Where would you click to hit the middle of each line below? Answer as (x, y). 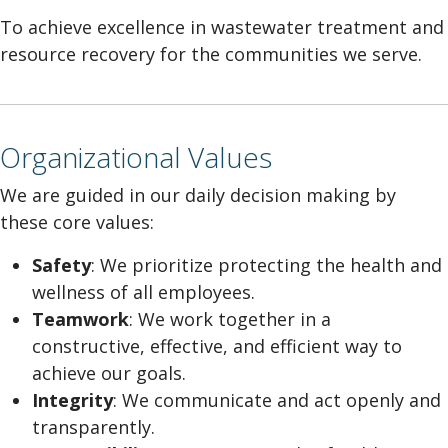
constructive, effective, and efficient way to (217, 346)
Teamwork (80, 319)
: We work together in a (230, 319)
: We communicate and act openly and (277, 400)
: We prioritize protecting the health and (266, 265)
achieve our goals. (111, 373)
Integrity (72, 400)
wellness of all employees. (146, 292)
